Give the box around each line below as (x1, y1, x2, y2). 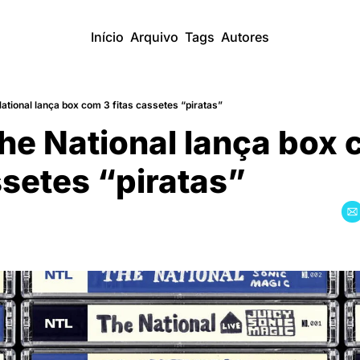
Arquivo (130, 29, 178, 45)
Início (91, 29, 124, 45)
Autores (221, 29, 269, 45)
